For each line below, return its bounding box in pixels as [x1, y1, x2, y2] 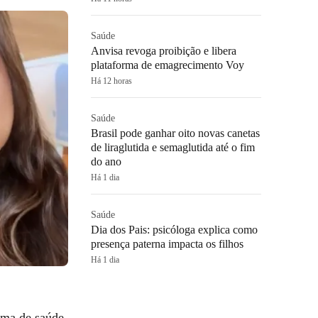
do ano [91, 155, 121, 168]
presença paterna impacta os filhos [91, 238, 243, 250]
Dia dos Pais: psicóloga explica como [91, 224, 258, 236]
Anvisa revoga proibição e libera [91, 45, 236, 57]
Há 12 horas [91, 76, 132, 86]
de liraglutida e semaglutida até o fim [91, 141, 255, 153]
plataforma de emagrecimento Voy [91, 59, 244, 71]
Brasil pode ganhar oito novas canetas [91, 127, 260, 139]
